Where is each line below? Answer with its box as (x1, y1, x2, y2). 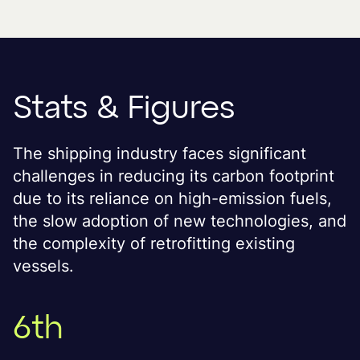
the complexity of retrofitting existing (13, 234, 295, 253)
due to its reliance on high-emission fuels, (13, 189, 332, 208)
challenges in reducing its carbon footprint (13, 166, 334, 186)
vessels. (13, 256, 74, 276)
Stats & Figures (13, 93, 235, 125)
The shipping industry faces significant (13, 144, 306, 163)
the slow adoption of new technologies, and (13, 211, 346, 231)
